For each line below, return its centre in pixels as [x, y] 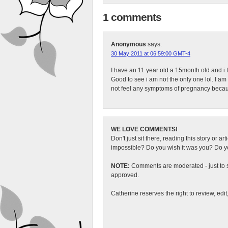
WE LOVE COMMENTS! [144, 129]
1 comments [132, 17]
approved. [125, 175]
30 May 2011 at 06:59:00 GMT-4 [151, 53]
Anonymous [129, 44]
